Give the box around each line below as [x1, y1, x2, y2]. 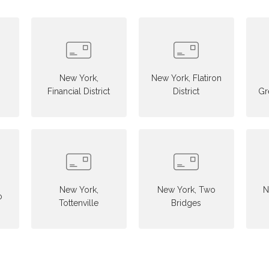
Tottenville [59, 198, 99, 208]
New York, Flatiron [151, 73, 222, 83]
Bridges [171, 198, 202, 208]
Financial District [47, 86, 110, 96]
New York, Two [157, 185, 216, 195]
